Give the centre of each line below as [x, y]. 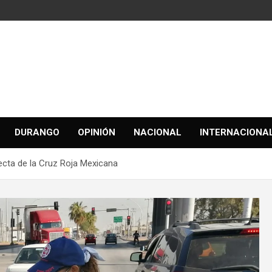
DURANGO [37, 132]
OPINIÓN [97, 132]
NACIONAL [158, 132]
